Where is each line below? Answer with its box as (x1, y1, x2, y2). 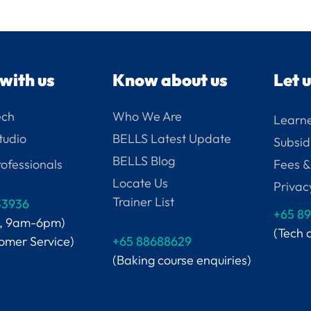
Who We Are (112, 108, 182, 124)
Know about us (112, 69, 228, 90)
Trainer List (112, 193, 174, 210)
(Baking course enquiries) (112, 251, 251, 268)
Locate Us (112, 174, 168, 191)
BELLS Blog (112, 152, 175, 169)
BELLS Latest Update (112, 130, 231, 146)
